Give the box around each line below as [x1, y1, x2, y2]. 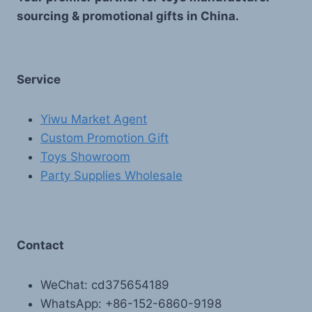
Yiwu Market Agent [40, 112, 147, 127]
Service [17, 72, 61, 87]
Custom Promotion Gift [40, 131, 169, 146]
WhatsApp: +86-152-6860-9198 [40, 296, 221, 311]
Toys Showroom [40, 150, 130, 164]
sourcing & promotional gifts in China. [17, 9, 239, 24]
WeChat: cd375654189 [40, 277, 169, 292]
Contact [17, 237, 64, 252]
